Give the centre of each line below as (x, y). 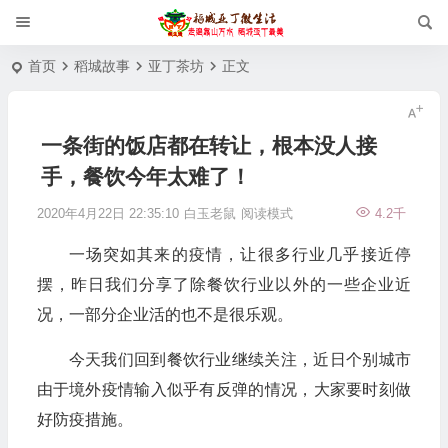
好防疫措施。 (84, 419)
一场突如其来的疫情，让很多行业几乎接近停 (239, 254)
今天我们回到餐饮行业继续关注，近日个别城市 (239, 359)
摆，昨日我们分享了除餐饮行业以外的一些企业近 (223, 284)
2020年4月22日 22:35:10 (107, 213)
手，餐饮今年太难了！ (145, 176)
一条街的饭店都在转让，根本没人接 (208, 145)
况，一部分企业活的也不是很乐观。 (164, 314)
